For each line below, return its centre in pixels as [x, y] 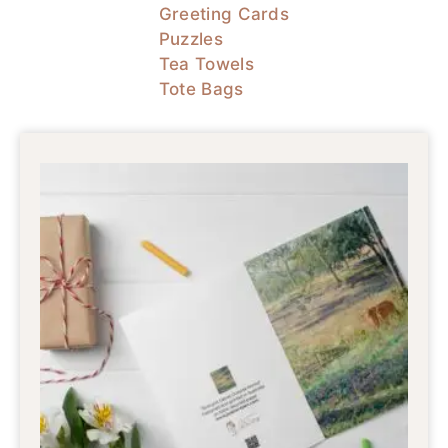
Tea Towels [206, 64]
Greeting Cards [224, 14]
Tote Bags [201, 89]
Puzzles [190, 39]
